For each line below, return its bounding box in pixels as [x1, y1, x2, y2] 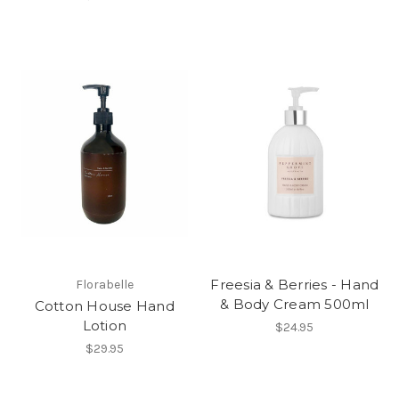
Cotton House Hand [34, 297, 175, 315]
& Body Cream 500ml [220, 296, 370, 313]
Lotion [82, 317, 126, 335]
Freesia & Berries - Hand [210, 276, 379, 294]
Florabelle [75, 277, 134, 293]
